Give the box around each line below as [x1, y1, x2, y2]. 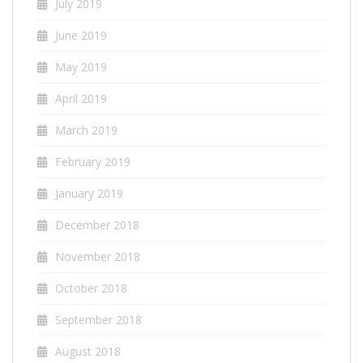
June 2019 [55, 27, 107, 43]
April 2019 [55, 90, 107, 106]
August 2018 [55, 343, 121, 359]
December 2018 [55, 216, 139, 233]
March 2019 [55, 122, 117, 138]
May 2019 [55, 58, 107, 75]
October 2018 [55, 280, 127, 296]
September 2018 [55, 311, 142, 327]
